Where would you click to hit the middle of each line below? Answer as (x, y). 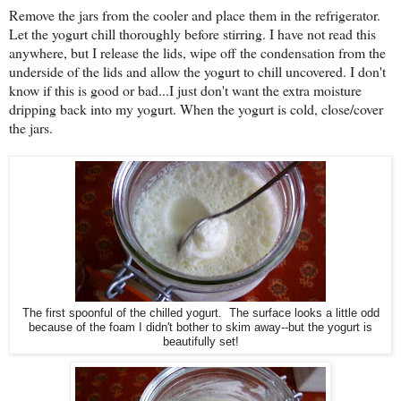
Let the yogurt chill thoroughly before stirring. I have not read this (192, 34)
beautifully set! (200, 342)
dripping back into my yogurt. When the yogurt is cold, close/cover (196, 109)
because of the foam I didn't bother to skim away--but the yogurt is (200, 328)
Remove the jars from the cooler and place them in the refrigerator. (195, 15)
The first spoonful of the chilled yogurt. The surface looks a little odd (200, 314)
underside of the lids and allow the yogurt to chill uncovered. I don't (197, 72)
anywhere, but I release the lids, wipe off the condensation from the (197, 53)
